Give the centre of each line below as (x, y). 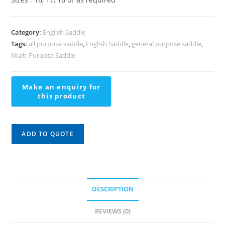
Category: (27, 32)
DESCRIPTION (113, 189)
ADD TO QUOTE (48, 134)
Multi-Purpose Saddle (43, 55)
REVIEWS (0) (113, 211)
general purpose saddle (167, 44)
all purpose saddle (56, 44)
